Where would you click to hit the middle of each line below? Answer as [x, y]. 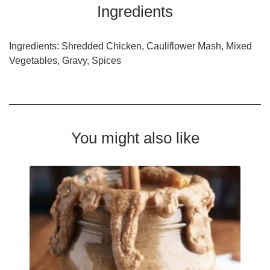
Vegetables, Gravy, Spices [65, 61]
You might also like [135, 138]
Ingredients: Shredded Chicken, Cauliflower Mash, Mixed [130, 46]
